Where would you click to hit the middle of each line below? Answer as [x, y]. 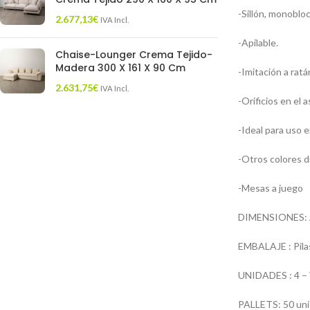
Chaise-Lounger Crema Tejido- [134, 55]
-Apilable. [258, 43]
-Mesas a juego [270, 188]
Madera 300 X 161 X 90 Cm [120, 68]
